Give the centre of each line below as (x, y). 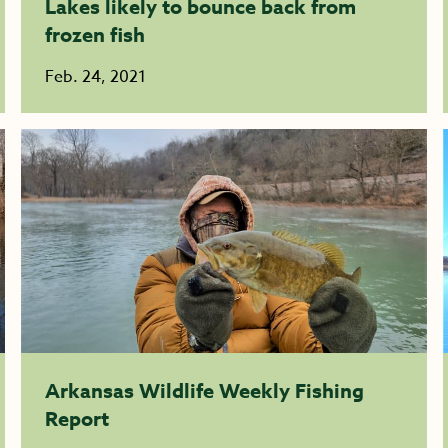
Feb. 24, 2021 (96, 77)
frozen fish (95, 34)
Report (77, 418)
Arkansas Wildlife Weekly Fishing (205, 390)
